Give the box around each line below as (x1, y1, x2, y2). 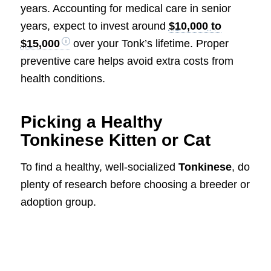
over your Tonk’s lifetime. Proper (70, 37, 229, 50)
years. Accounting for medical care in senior (20, 2, 231, 15)
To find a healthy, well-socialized (20, 160, 178, 173)
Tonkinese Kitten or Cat (20, 130, 211, 149)
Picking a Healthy (20, 112, 163, 131)
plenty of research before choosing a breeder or (20, 178, 250, 191)
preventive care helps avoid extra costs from (20, 54, 233, 67)
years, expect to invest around (20, 19, 169, 32)
